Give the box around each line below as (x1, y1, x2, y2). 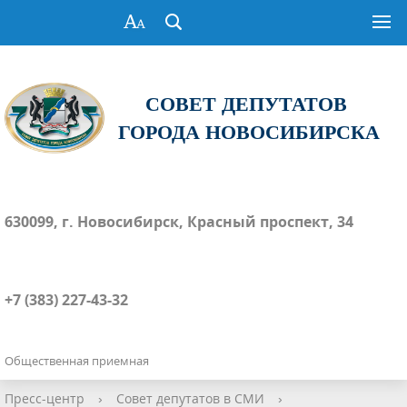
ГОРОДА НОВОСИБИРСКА (118, 116, 380, 147)
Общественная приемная (5, 352, 149, 369)
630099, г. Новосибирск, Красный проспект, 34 (5, 211, 353, 232)
